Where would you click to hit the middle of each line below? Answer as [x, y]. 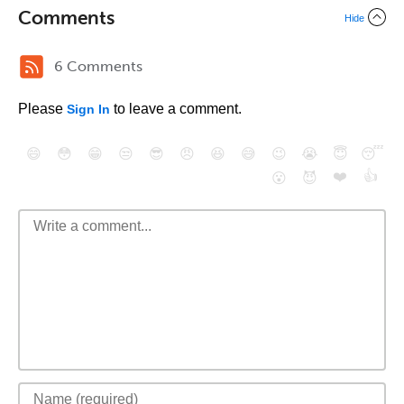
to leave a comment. [176, 109]
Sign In [88, 109]
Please [42, 109]
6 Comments [98, 66]
